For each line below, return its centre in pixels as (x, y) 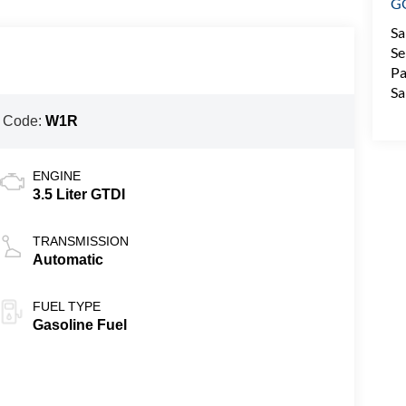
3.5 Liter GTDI (78, 195)
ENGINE (56, 176)
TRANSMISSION (80, 242)
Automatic (68, 260)
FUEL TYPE (66, 307)
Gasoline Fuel (79, 325)
